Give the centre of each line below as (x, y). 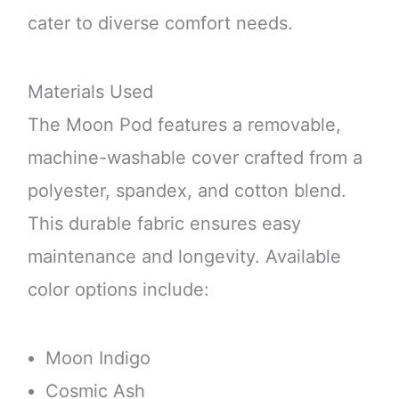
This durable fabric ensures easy (164, 223)
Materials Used (90, 91)
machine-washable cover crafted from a (195, 157)
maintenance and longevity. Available (184, 256)
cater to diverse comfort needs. (160, 23)
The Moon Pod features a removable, (184, 124)
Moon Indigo (98, 358)
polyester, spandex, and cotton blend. (187, 190)
